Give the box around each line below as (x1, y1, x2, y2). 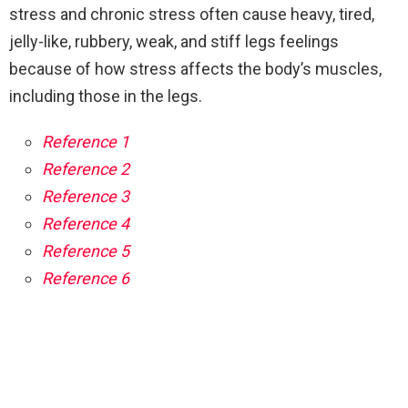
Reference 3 (42, 187, 129, 207)
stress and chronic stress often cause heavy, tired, (9, 5, 374, 25)
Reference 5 (42, 241, 129, 261)
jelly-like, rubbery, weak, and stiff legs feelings (9, 32, 339, 52)
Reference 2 (42, 159, 129, 179)
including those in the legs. (9, 87, 202, 107)
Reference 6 (42, 269, 129, 289)
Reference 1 (42, 132, 129, 152)
